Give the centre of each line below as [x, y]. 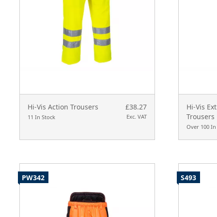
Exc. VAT [136, 117]
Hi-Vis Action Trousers [63, 107]
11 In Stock [41, 117]
